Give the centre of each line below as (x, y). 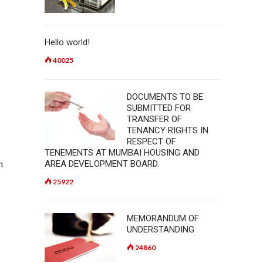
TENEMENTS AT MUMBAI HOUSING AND (122, 153)
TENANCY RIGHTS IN (168, 130)
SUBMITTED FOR (159, 108)
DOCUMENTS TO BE (165, 97)
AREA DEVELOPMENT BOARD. (102, 164)
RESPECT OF (151, 141)
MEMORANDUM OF (163, 218)
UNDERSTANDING (161, 230)
